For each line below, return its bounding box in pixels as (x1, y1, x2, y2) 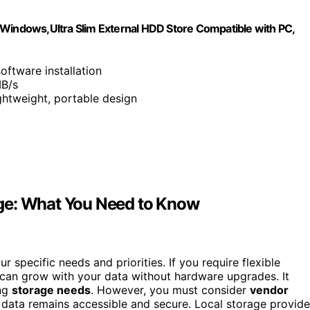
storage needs (12, 283, 91, 298)
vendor (250, 283, 289, 298)
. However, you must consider (91, 283, 250, 298)
